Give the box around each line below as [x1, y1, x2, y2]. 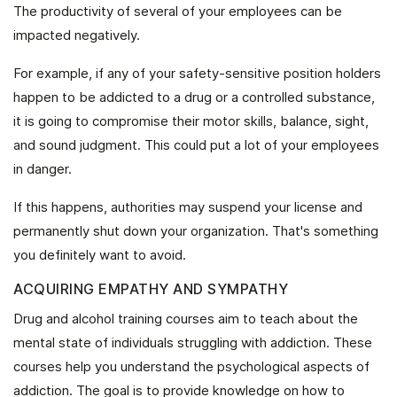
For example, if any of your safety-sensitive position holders [13, 65, 381, 82]
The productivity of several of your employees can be [13, 3, 342, 19]
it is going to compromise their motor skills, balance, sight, [13, 113, 369, 129]
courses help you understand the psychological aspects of [13, 358, 370, 375]
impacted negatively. [13, 27, 140, 43]
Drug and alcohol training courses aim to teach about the [13, 310, 358, 327]
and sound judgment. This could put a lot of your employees [13, 136, 379, 153]
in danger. [13, 160, 72, 177]
